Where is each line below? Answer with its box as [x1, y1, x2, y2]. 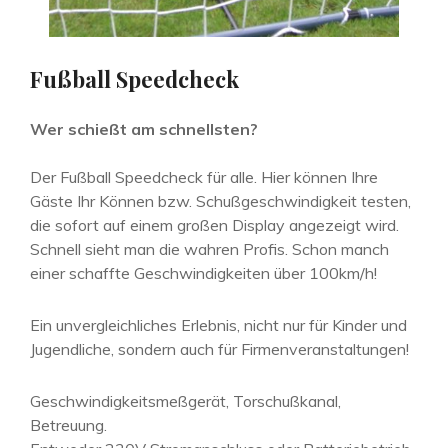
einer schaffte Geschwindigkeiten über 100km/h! [30, 262, 377, 283]
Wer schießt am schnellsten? [30, 118, 258, 139]
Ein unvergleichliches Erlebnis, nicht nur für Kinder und [30, 314, 407, 335]
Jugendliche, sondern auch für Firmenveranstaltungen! [30, 338, 409, 359]
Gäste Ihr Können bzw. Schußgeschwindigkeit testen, [30, 190, 411, 211]
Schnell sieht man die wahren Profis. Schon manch [30, 238, 389, 259]
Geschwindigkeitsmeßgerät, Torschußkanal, [30, 390, 341, 411]
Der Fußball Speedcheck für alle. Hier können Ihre [30, 166, 378, 187]
